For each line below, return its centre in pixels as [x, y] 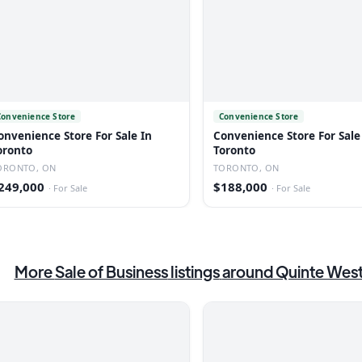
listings [194, 271]
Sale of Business [111, 271]
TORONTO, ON [246, 168]
